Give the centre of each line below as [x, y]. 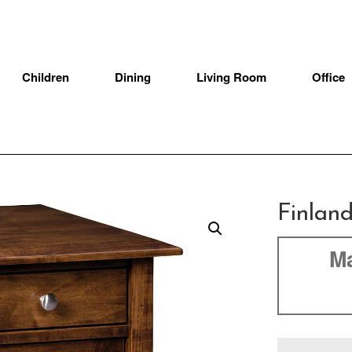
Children [46, 77]
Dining [133, 77]
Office [328, 77]
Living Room [231, 77]
